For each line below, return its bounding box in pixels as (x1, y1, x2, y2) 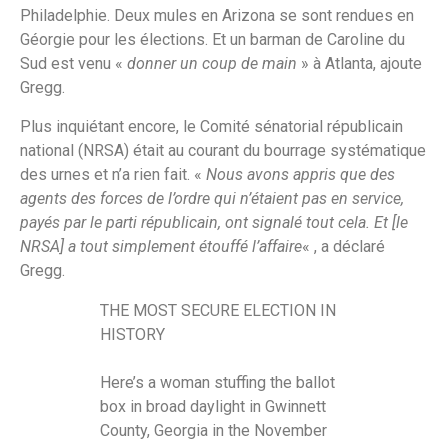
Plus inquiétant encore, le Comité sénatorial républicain (20, 116, 403, 136)
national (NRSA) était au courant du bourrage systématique (20, 140, 426, 160)
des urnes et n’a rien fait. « (20, 164, 206, 184)
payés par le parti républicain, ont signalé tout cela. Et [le (20, 212, 408, 232)
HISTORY (100, 324, 165, 344)
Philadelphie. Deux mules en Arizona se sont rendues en (20, 6, 414, 26)
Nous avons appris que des (206, 164, 395, 184)
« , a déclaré (302, 236, 385, 256)
